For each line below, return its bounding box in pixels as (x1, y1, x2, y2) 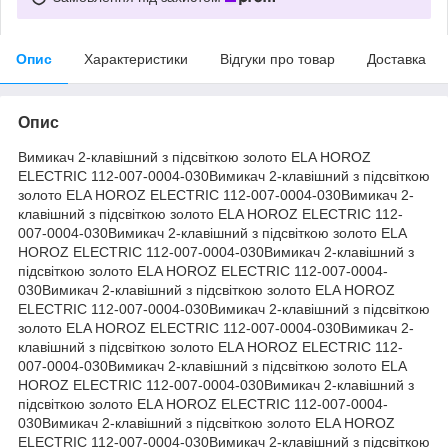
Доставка (367, 50, 426, 67)
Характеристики (84, 50, 188, 67)
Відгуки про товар (220, 50, 335, 67)
